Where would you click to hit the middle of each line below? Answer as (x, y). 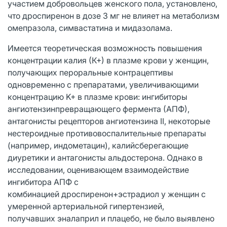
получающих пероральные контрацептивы (90, 72)
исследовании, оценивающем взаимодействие (98, 169)
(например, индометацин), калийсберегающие (98, 145)
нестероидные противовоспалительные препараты (107, 133)
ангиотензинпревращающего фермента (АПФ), (99, 109)
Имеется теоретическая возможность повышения (105, 48)
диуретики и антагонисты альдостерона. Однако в (105, 157)
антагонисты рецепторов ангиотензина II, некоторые (109, 121)
